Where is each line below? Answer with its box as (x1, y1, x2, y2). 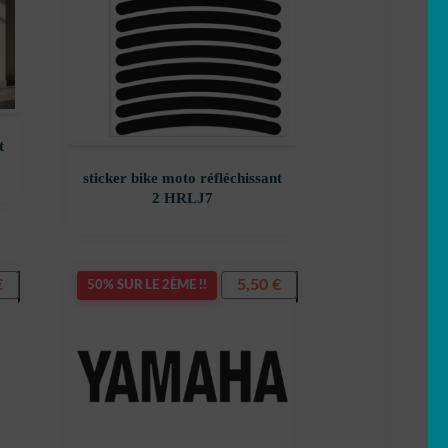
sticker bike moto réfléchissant (82, 169, 282, 186)
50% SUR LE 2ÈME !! (86, 278, 207, 292)
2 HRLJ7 (151, 189, 213, 206)
